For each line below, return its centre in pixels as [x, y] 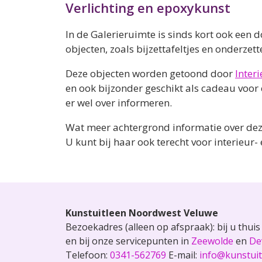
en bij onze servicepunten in [128, 241]
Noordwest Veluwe [173, 213]
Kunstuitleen [96, 213]
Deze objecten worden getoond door [150, 73]
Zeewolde [212, 241]
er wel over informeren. [119, 103]
